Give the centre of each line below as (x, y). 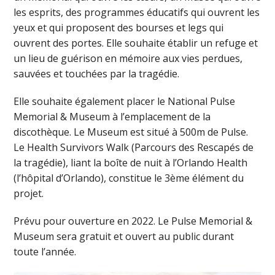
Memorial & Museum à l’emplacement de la (112, 116)
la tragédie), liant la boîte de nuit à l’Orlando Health (131, 162)
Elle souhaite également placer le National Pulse (125, 101)
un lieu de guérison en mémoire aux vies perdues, (128, 58)
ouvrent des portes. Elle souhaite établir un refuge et (136, 43)
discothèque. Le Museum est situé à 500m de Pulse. (131, 132)
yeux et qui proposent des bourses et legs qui (119, 27)
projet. (29, 193)
